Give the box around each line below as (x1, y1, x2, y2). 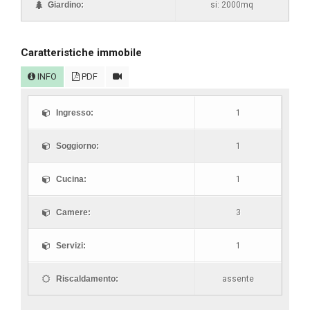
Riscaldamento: (54, 274, 118, 284)
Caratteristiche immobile (21, 46, 142, 59)
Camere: (54, 208, 91, 217)
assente (222, 274, 254, 284)
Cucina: (54, 174, 86, 184)
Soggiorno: (54, 141, 99, 151)
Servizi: (54, 241, 86, 250)
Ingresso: (54, 108, 93, 118)
